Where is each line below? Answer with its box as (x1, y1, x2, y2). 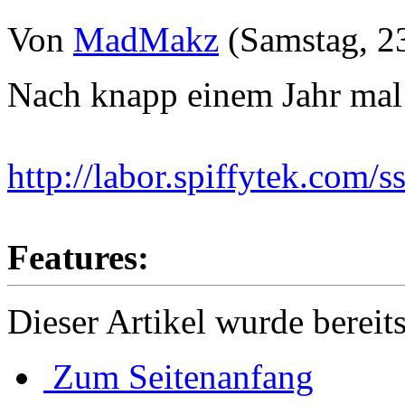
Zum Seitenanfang (52, 356, 314, 396)
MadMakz (73, 19, 219, 59)
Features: (7, 237, 149, 277)
